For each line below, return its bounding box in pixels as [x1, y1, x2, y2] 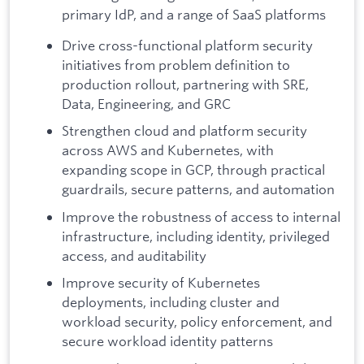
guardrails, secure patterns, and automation [62, 180, 335, 198]
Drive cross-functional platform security [62, 36, 313, 54]
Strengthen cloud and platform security [62, 122, 307, 140]
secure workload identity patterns [62, 332, 273, 350]
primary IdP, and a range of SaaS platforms [62, 6, 326, 23]
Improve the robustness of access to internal [62, 207, 340, 225]
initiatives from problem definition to [62, 55, 290, 73]
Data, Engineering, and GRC [62, 94, 231, 112]
